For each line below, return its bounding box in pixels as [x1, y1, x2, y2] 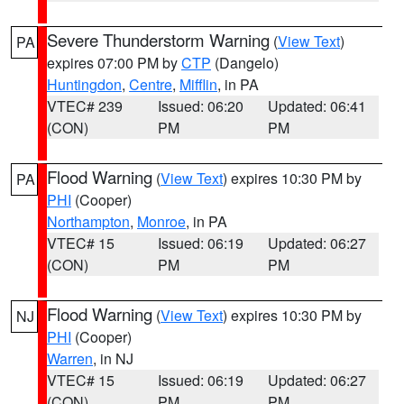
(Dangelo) [211, 52, 279, 73]
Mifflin [179, 74, 217, 95]
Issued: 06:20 [157, 96, 243, 116]
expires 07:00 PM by [47, 52, 181, 73]
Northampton [47, 211, 130, 232]
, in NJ [93, 348, 133, 369]
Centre [129, 74, 172, 95]
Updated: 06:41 [268, 96, 367, 116]
